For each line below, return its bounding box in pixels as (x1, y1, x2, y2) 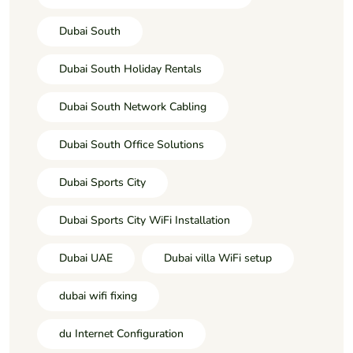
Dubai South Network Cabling (59, 99, 206, 115)
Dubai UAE (59, 251, 113, 266)
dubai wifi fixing (59, 288, 137, 304)
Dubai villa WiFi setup (164, 251, 272, 266)
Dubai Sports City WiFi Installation (59, 213, 230, 229)
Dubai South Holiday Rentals (59, 61, 202, 77)
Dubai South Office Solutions (59, 137, 204, 153)
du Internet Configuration (59, 326, 184, 342)
